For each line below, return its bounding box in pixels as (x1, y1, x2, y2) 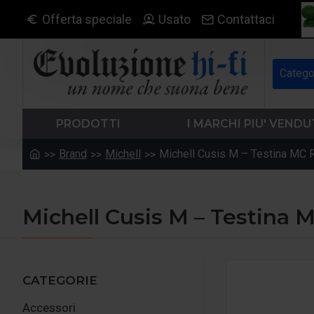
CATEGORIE (22, 273, 97, 287)
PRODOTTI (55, 116, 121, 130)
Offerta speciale (42, 12, 132, 27)
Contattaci (217, 12, 275, 27)
